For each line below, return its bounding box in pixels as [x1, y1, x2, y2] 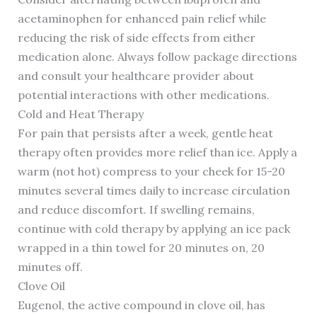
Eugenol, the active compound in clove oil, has [17, 298, 265, 313]
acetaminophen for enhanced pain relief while [17, 11, 266, 26]
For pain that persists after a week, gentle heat [17, 126, 273, 141]
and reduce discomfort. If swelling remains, [17, 202, 255, 217]
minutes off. [17, 260, 83, 275]
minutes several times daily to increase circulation [17, 183, 290, 198]
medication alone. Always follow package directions [17, 50, 297, 64]
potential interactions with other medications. [17, 88, 270, 103]
